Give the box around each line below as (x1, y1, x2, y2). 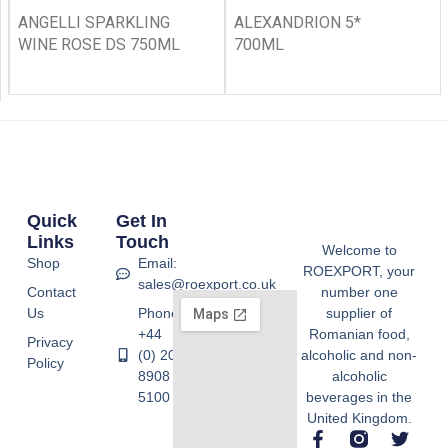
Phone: (138, 304, 184, 321)
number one (320, 283, 398, 300)
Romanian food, (308, 325, 410, 342)
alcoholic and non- (301, 346, 418, 363)
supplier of (326, 304, 393, 321)
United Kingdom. (306, 409, 412, 426)
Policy (26, 354, 64, 371)
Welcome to (321, 241, 397, 258)
